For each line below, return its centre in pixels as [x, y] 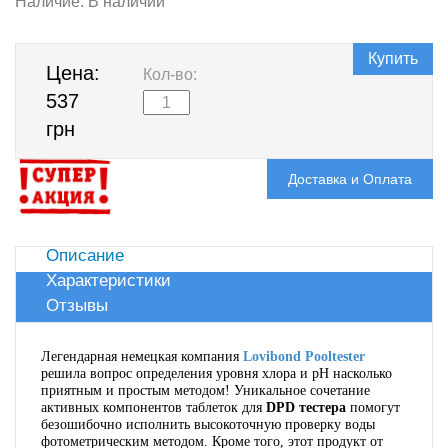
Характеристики [108, 280]
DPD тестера [306, 407]
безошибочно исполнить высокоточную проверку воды [208, 424]
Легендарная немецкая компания [142, 356]
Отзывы [77, 305]
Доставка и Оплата [350, 178]
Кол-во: [169, 74]
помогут [373, 407]
